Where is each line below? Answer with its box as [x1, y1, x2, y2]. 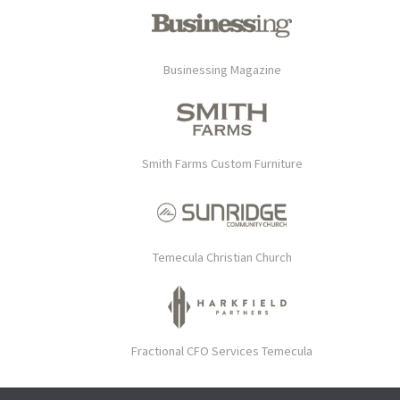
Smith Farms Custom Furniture [141, 155, 303, 172]
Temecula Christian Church [152, 249, 292, 266]
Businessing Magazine [162, 62, 281, 79]
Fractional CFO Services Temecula [131, 343, 312, 360]
